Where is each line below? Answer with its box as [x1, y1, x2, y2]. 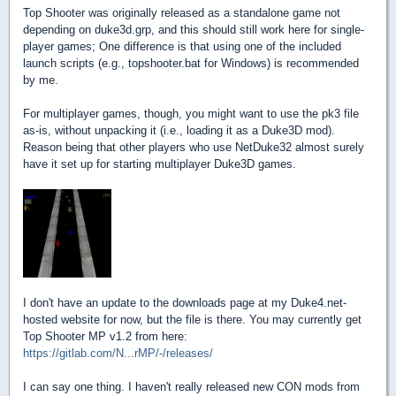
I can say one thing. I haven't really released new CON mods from [23, 379, 360, 393]
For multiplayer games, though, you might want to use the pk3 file [23, 106, 359, 120]
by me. [23, 72, 58, 87]
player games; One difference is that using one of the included [23, 39, 341, 53]
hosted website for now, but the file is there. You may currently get [23, 312, 362, 326]
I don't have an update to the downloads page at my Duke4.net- [23, 295, 346, 309]
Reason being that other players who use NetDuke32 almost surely [23, 140, 364, 154]
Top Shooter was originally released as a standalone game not [23, 5, 340, 19]
